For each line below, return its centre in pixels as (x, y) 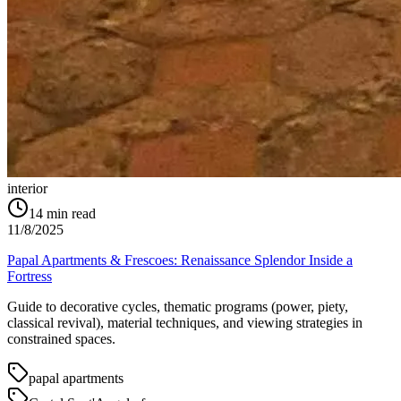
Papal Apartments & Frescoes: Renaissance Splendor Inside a (180, 260)
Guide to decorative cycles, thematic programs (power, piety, (178, 307)
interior (27, 189)
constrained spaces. (61, 339)
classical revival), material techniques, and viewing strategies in (185, 323)
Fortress (30, 277)
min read (71, 214)
